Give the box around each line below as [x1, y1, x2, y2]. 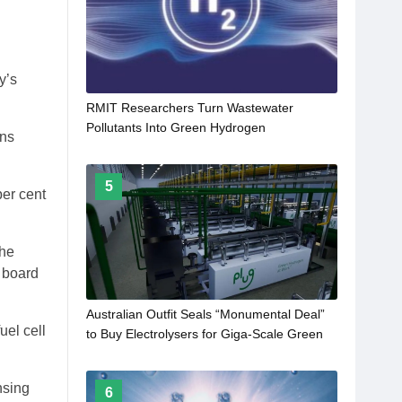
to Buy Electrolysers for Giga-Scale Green [86, 326, 323, 341]
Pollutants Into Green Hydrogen [86, 119, 266, 135]
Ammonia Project [86, 345, 183, 361]
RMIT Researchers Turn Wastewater [86, 100, 293, 115]
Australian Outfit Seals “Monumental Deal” [86, 306, 325, 321]
